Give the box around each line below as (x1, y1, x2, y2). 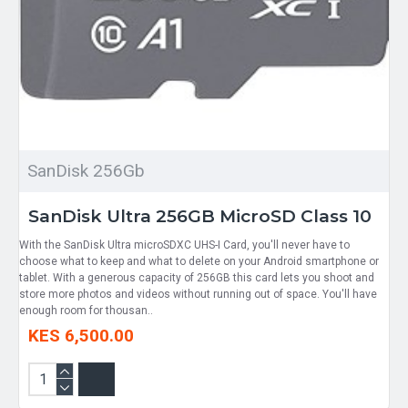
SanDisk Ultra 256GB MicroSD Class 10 (28, 205, 372, 227)
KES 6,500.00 (28, 324, 134, 346)
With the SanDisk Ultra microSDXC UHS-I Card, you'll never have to (19, 238, 350, 251)
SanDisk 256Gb (27, 159, 145, 181)
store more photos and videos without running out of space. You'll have (19, 287, 377, 301)
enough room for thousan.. (19, 303, 153, 317)
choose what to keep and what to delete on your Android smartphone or (19, 254, 379, 268)
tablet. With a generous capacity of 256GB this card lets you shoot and (19, 270, 374, 284)
